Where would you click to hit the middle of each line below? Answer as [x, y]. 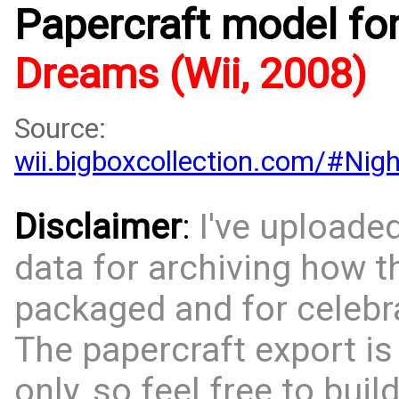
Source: [60, 129]
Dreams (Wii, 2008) [191, 73]
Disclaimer [98, 227]
